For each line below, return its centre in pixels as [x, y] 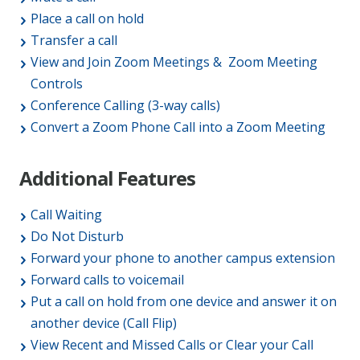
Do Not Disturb [77, 237]
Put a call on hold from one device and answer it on [184, 302]
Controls [57, 84]
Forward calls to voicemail [107, 280]
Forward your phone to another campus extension [183, 258]
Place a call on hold [87, 19]
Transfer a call [74, 41]
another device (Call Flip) [104, 323]
